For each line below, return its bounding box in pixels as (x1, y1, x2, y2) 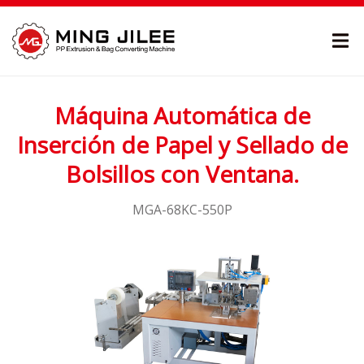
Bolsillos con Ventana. (65, 158, 299, 189)
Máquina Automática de (54, 100, 310, 131)
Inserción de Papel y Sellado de (16, 129, 348, 160)
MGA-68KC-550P (132, 201, 232, 219)
